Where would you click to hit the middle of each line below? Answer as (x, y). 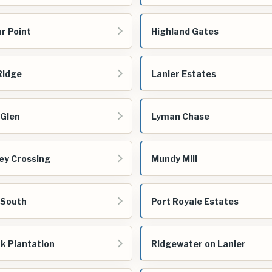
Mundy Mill (174, 158)
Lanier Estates (184, 73)
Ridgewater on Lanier (199, 243)
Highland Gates (185, 31)
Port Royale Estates (195, 201)
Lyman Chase (180, 116)
